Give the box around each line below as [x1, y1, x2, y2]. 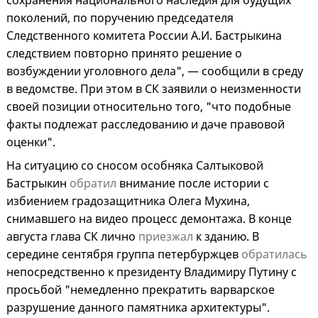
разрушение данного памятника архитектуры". [6, 300, 270, 316]
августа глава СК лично [6, 229, 138, 245]
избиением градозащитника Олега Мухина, [6, 193, 250, 209]
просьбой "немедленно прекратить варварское [6, 282, 275, 298]
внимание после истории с [116, 175, 269, 192]
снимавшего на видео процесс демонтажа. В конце [6, 211, 292, 227]
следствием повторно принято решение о [6, 45, 242, 62]
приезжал [138, 229, 193, 245]
